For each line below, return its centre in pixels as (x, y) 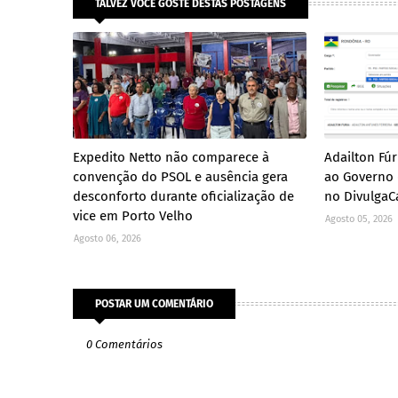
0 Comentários (124, 345)
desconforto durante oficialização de (183, 197)
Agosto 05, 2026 (359, 219)
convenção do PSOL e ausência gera (180, 177)
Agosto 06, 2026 (107, 239)
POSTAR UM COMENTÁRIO (154, 304)
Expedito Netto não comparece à (171, 158)
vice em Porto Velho (133, 216)
